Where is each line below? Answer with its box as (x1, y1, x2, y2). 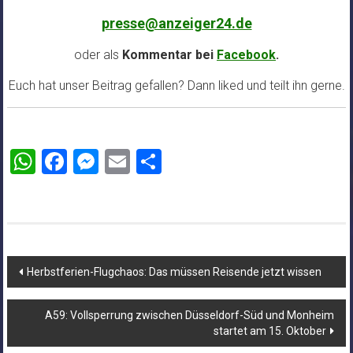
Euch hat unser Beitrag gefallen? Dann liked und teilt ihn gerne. (8, 78, 345, 94)
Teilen (161, 147, 225, 177)
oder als (74, 47, 119, 63)
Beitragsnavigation (6, 256, 186, 283)
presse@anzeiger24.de (101, 15, 252, 32)
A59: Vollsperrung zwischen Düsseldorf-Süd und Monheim (45, 309, 335, 322)
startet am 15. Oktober (214, 325, 327, 338)
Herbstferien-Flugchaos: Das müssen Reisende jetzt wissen (26, 266, 321, 279)
